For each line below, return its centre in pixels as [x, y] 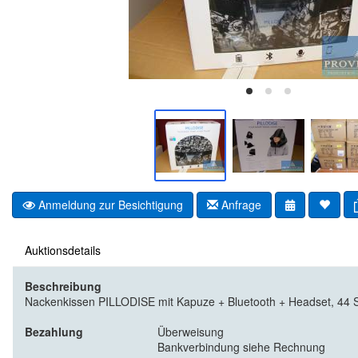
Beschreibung [63, 286]
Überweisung [191, 332]
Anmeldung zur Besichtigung [109, 204]
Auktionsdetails [63, 251]
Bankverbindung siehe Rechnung [241, 347]
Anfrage [240, 204]
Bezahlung [54, 332]
